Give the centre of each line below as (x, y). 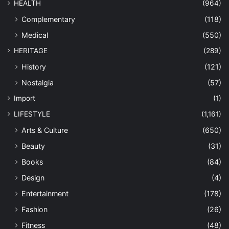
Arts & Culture (45, 130)
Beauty (33, 146)
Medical (35, 35)
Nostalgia (38, 82)
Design (33, 177)
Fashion (35, 209)
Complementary (48, 19)
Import (25, 98)
